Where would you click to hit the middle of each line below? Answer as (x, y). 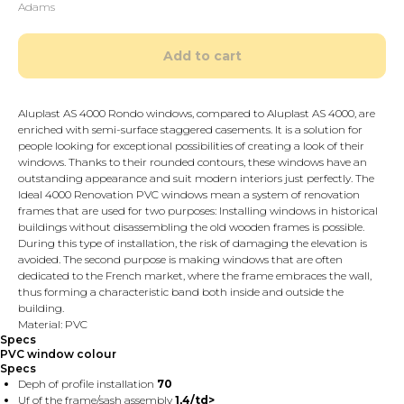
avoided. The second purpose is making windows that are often (180, 259)
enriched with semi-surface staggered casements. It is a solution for (190, 129)
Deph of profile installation (87, 384)
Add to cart (202, 56)
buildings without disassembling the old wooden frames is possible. (191, 227)
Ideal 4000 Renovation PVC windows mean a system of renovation (189, 194)
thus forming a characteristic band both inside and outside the (181, 292)
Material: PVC (53, 324)
